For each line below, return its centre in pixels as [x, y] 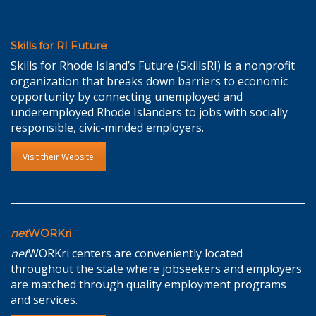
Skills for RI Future [59, 46]
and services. [44, 299]
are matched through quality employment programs [148, 284]
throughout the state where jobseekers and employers [156, 268]
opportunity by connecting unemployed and [127, 97]
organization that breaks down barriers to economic [149, 81]
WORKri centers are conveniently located [135, 253]
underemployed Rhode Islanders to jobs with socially [149, 113]
